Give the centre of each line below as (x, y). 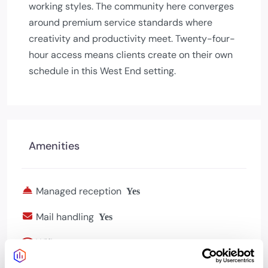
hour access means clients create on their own (131, 55)
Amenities (54, 146)
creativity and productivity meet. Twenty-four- (132, 39)
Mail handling (65, 217)
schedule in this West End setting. (102, 71)
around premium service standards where (121, 22)
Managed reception (79, 191)
